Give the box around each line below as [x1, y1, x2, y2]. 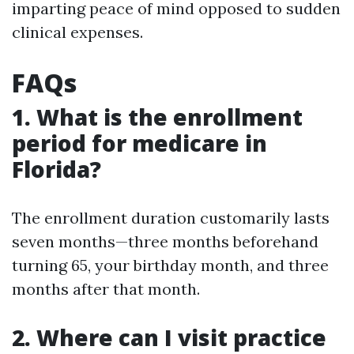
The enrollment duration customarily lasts [12, 208, 330, 228]
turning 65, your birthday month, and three [12, 255, 329, 275]
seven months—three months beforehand [12, 232, 318, 251]
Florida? [12, 154, 101, 184]
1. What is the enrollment [12, 102, 303, 132]
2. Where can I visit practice [12, 322, 326, 352]
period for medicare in [12, 128, 267, 158]
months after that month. [12, 279, 200, 299]
